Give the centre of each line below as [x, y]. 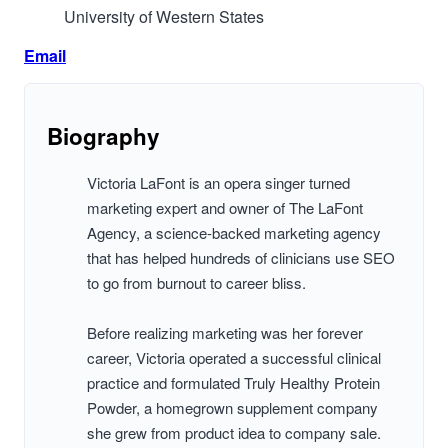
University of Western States [164, 17]
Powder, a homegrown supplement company [232, 408]
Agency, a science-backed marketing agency [234, 233]
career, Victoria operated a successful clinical [234, 358]
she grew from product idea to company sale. [234, 433]
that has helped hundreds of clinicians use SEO [241, 258]
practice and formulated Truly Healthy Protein [233, 383]
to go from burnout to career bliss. [196, 283]
